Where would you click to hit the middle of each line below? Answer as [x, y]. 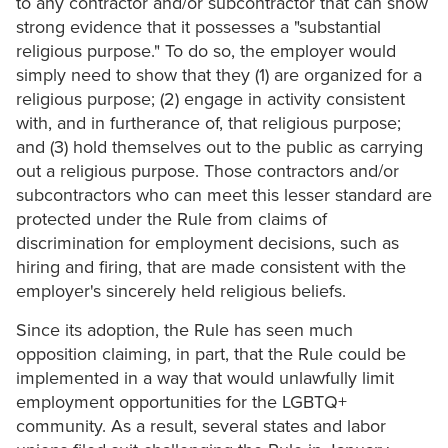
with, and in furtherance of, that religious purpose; [208, 123]
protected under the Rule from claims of [171, 219]
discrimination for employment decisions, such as [207, 243]
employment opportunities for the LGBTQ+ [181, 402]
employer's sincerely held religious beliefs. [181, 291]
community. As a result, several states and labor [201, 426]
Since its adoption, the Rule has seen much [184, 330]
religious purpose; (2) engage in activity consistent [210, 99]
